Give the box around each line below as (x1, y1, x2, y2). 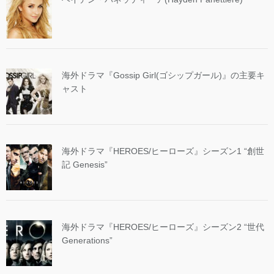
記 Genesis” (62, 159, 108, 169)
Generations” (62, 235, 113, 245)
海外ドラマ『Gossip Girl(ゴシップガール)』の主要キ (62, 70, 265, 80)
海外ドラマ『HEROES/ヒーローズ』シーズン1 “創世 (62, 146, 264, 156)
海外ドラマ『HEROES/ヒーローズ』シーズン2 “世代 (62, 221, 264, 232)
